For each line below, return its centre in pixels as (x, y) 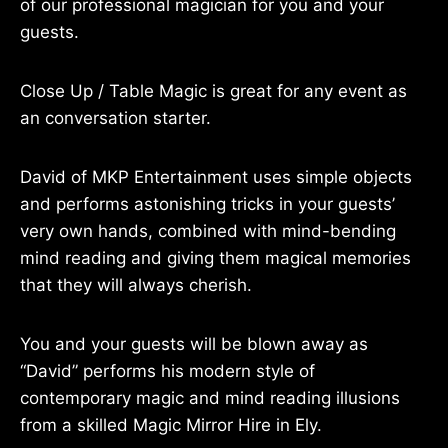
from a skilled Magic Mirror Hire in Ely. (171, 425)
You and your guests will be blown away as (194, 344)
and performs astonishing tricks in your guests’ (207, 204)
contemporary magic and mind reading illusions (210, 398)
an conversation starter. (115, 118)
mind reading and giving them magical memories (215, 258)
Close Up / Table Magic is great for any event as (213, 91)
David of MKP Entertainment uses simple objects (216, 177)
